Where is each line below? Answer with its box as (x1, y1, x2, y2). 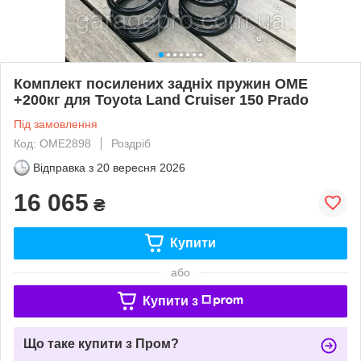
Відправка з (33, 160, 93, 174)
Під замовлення (14, 117, 98, 131)
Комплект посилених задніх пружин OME (14, 75, 308, 92)
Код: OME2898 (14, 136, 91, 150)
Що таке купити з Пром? (23, 336, 179, 351)
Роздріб (111, 136, 151, 150)
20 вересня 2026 (97, 160, 185, 174)
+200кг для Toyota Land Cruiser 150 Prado (14, 91, 309, 108)
